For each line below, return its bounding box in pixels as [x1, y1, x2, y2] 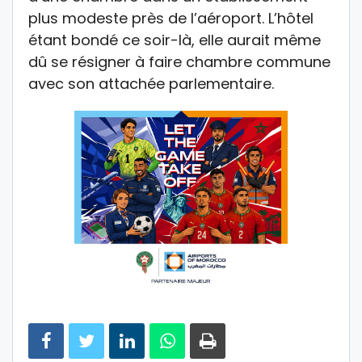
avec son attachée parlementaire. [28, 74, 274, 95]
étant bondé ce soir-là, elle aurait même [28, 30, 321, 51]
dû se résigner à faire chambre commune [28, 52, 330, 73]
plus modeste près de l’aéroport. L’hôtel [28, 8, 314, 29]
